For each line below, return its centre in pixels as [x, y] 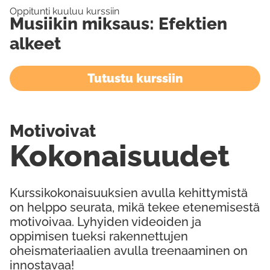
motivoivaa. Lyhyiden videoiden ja [105, 222]
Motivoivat [53, 131]
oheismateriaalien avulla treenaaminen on [129, 251]
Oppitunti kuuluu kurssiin [64, 11]
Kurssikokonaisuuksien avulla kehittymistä [129, 193]
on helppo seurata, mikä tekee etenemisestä [135, 207]
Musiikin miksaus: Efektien [118, 24]
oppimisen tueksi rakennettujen [99, 236]
